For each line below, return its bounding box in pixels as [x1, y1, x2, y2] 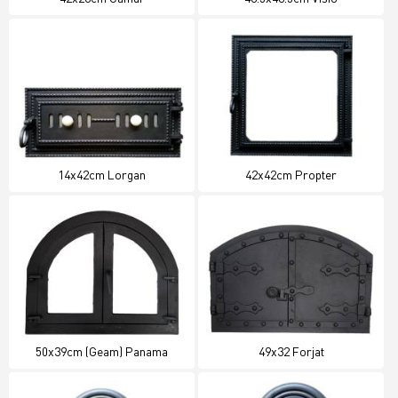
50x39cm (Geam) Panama [36, 343, 169, 359]
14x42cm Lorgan [58, 167, 147, 183]
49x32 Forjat [258, 343, 324, 359]
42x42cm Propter [245, 167, 338, 183]
